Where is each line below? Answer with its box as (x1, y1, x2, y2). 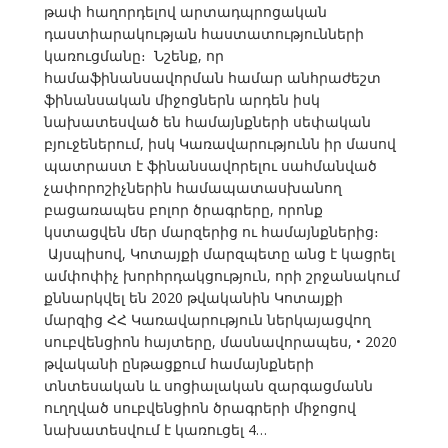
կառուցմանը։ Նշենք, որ (43, 46, 224, 66)
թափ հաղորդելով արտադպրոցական (43, 2, 327, 22)
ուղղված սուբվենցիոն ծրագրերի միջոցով (43, 398, 356, 418)
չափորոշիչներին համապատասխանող (43, 178, 342, 198)
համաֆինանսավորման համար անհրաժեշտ (43, 68, 381, 88)
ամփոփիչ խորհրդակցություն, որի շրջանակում (43, 266, 400, 286)
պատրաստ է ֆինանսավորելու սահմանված (43, 156, 377, 176)
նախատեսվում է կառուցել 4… (43, 420, 267, 440)
